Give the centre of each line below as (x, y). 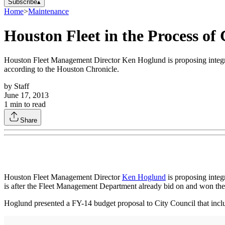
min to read (27, 104)
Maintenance (48, 11)
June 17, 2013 (26, 95)
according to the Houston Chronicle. (62, 69)
